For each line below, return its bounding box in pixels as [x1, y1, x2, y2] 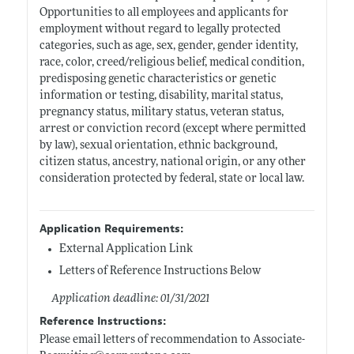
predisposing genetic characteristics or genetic [39, 73, 277, 85]
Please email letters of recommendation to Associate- [39, 333, 305, 346]
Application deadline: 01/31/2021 [51, 292, 210, 305]
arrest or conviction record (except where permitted [39, 122, 306, 135]
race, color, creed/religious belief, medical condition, [39, 56, 304, 69]
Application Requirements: [39, 221, 183, 235]
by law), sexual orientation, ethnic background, [39, 139, 277, 152]
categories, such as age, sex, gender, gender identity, [39, 40, 298, 52]
